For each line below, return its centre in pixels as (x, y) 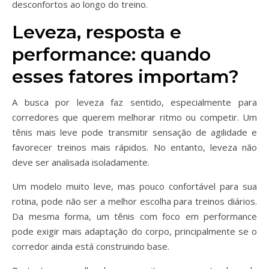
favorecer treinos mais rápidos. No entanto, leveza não (134, 147)
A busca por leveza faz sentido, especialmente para (134, 102)
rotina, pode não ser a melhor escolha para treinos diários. (134, 201)
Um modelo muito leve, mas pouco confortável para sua (134, 186)
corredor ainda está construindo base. (91, 246)
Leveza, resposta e (97, 32)
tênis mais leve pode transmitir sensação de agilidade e (134, 132)
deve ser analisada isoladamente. (81, 162)
